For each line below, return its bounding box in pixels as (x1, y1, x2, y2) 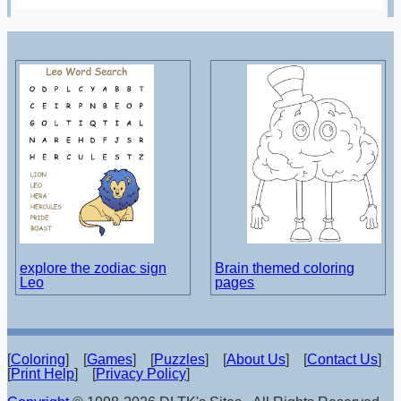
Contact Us (307, 351, 378, 367)
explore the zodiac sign (19, 260, 166, 277)
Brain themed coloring (215, 260, 355, 277)
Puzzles (154, 351, 205, 367)
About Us (226, 351, 286, 367)
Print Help (11, 365, 74, 381)
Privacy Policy (96, 365, 186, 381)
